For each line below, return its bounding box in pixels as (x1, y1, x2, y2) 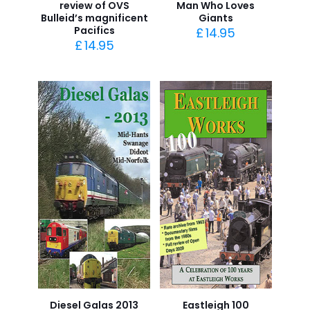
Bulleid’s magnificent (40, 11, 148, 25)
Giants (198, 11, 233, 25)
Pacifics (73, 24, 115, 37)
